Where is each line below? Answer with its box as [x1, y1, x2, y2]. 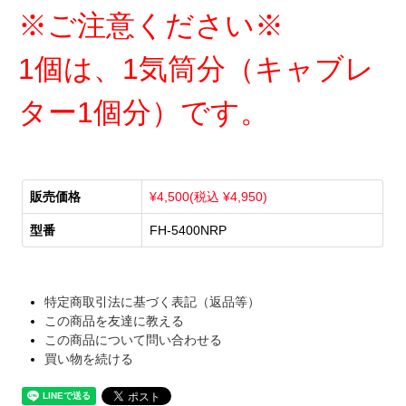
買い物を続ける [44, 351, 134, 366]
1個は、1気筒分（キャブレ [18, 52, 374, 85]
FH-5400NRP [150, 222, 227, 237]
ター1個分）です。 [18, 95, 269, 129]
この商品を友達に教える [44, 313, 185, 328]
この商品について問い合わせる [44, 332, 223, 347]
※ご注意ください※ [18, 8, 284, 42]
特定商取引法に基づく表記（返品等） [44, 294, 261, 309]
